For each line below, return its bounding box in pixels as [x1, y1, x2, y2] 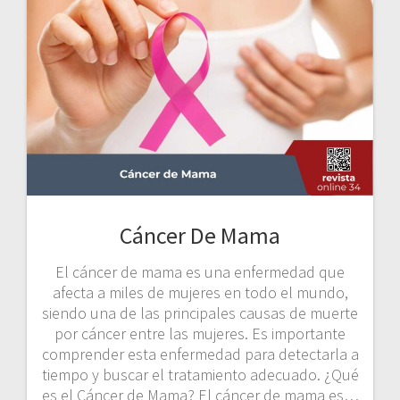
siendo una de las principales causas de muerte [42, 302, 358, 323]
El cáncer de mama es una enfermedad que [55, 261, 345, 282]
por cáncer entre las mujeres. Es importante [54, 322, 346, 344]
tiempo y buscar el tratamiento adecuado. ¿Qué [41, 363, 359, 385]
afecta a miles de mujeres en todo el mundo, [52, 281, 348, 303]
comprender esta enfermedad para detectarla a [41, 343, 359, 364]
